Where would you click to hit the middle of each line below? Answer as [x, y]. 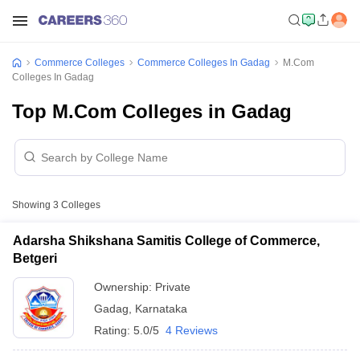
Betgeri [35, 258]
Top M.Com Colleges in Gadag [152, 111]
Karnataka [161, 309]
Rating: [114, 330]
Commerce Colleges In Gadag [204, 63]
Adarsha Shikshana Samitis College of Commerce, [166, 241]
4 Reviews [192, 330]
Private [173, 287]
